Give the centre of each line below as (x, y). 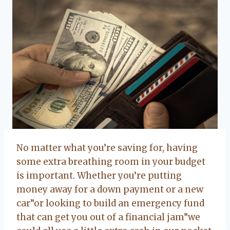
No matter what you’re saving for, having (107, 148)
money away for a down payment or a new (110, 189)
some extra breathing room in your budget (111, 161)
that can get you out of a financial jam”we (108, 217)
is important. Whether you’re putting (99, 175)
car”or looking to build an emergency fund (110, 203)
